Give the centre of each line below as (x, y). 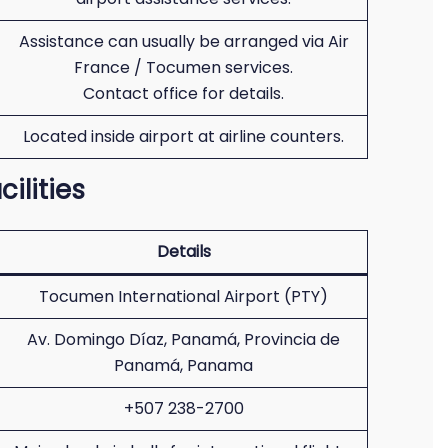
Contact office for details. (183, 93)
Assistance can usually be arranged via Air (183, 41)
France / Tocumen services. (183, 67)
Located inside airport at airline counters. (183, 136)
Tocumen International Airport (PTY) (183, 296)
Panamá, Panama (183, 365)
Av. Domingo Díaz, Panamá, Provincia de (183, 339)
